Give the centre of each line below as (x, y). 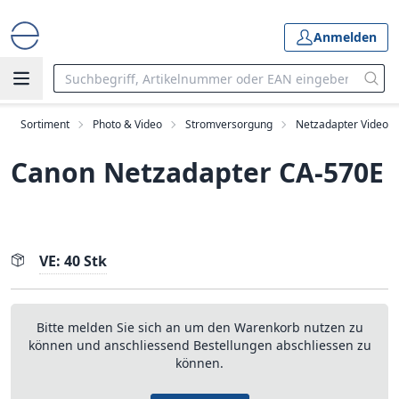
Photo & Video (127, 124)
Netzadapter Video (342, 124)
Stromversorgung (229, 124)
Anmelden (345, 37)
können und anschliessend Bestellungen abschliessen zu (199, 345)
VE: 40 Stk (73, 261)
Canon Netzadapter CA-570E (197, 172)
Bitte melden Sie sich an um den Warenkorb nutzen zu (199, 327)
